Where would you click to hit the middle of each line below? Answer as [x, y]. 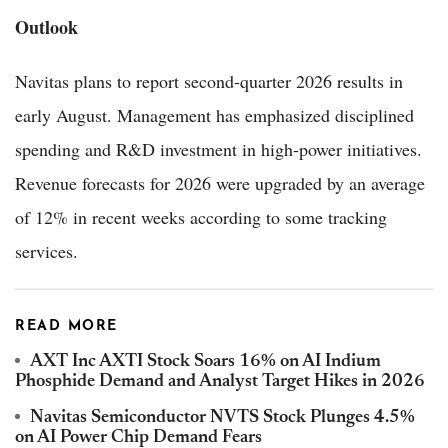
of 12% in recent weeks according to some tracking [201, 217]
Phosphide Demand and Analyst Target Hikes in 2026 [220, 382]
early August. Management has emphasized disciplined [214, 115]
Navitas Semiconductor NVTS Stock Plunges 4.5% [222, 418]
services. [46, 251]
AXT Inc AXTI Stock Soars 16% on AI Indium [205, 362]
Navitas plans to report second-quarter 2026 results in [209, 81]
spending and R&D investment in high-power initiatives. [218, 149]
